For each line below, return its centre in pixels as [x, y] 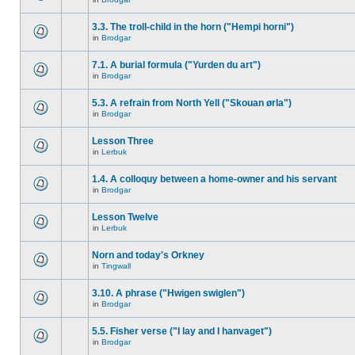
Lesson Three [123, 141]
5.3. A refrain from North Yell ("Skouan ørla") [192, 103]
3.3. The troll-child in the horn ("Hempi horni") [193, 27]
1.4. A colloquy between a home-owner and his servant [214, 179]
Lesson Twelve [125, 217]
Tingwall [116, 266]
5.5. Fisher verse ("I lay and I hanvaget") [182, 331]
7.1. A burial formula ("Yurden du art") [176, 65]
